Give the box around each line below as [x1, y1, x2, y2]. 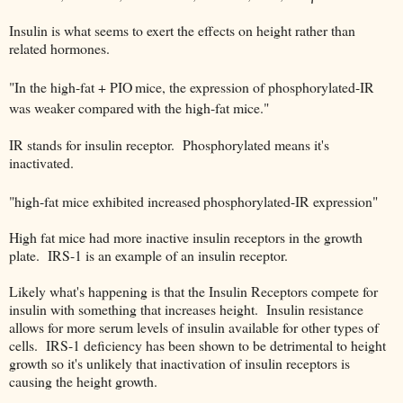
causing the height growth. [9, 372, 157, 391]
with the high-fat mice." [137, 98, 269, 118]
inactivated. [9, 152, 74, 172]
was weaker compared [9, 98, 134, 118]
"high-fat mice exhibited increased [9, 192, 201, 211]
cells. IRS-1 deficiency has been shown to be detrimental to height [9, 336, 386, 355]
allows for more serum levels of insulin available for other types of [9, 318, 379, 337]
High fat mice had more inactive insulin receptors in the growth [9, 228, 363, 247]
